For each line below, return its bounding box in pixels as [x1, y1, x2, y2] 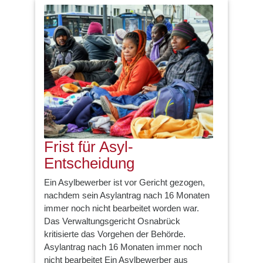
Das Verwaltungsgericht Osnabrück [44, 215, 180, 226]
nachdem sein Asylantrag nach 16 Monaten [44, 190, 210, 200]
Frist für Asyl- [44, 138, 133, 156]
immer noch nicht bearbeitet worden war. [44, 203, 199, 213]
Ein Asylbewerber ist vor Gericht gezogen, [44, 177, 205, 187]
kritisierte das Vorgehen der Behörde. [44, 228, 186, 239]
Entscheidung [44, 154, 134, 173]
